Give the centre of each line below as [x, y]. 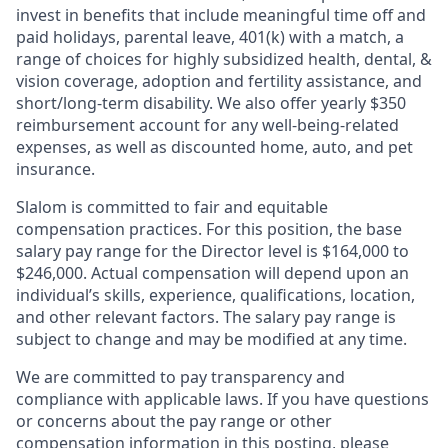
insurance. [55, 169]
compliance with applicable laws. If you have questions [222, 399]
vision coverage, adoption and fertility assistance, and [219, 81]
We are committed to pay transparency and [180, 377]
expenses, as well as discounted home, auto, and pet [214, 147]
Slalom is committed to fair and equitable [172, 207]
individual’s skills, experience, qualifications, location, [215, 295]
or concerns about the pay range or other [174, 421]
